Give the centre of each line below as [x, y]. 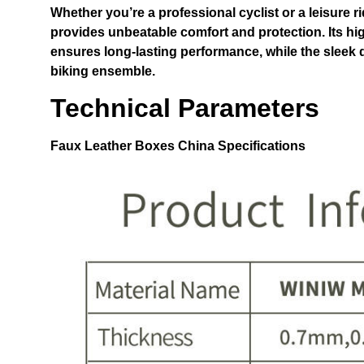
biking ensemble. [103, 71]
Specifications [260, 146]
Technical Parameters [185, 108]
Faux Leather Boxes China [132, 146]
